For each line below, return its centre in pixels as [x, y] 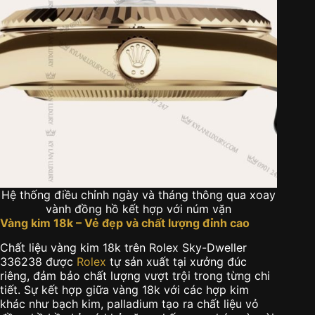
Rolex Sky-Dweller [198, 247]
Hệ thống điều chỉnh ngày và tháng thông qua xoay [139, 194]
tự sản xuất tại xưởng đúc [176, 261]
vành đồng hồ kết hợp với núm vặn [139, 208]
